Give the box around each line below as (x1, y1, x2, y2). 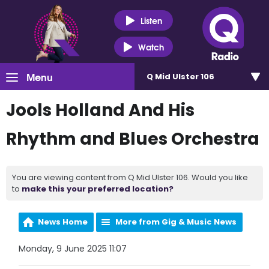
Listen (140, 13, 162, 27)
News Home (38, 216, 88, 228)
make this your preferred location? (22, 183, 174, 195)
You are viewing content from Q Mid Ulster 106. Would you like (12, 172, 248, 183)
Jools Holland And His (6, 98, 195, 122)
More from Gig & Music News (115, 216, 237, 228)
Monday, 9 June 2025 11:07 (19, 243, 127, 255)
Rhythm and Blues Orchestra (6, 127, 259, 151)
